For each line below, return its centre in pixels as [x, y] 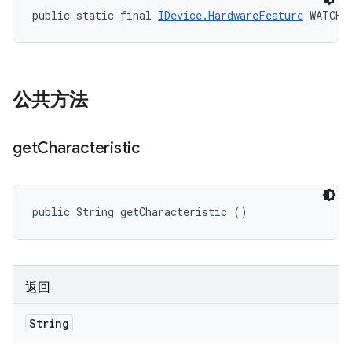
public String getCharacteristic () [140, 212]
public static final [95, 15]
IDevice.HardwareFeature [231, 15]
